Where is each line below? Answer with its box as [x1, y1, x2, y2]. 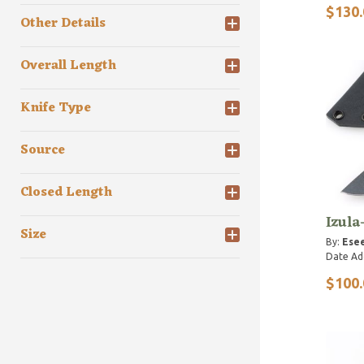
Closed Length [20, 181, 112, 205]
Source [20, 139, 65, 162]
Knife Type [20, 97, 91, 120]
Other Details [20, 12, 106, 36]
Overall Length [20, 54, 116, 78]
